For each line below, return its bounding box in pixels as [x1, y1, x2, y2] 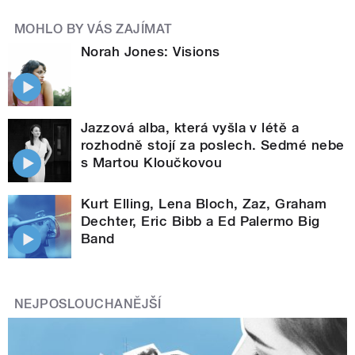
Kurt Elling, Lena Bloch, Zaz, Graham [81, 195, 327, 212]
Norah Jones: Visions [81, 43, 220, 59]
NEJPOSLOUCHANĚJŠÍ [14, 296, 162, 311]
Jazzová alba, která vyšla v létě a [81, 119, 300, 136]
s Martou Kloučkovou [81, 154, 223, 170]
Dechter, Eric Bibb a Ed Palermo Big [81, 212, 320, 229]
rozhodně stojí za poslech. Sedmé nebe [81, 136, 345, 153]
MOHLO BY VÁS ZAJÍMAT [14, 21, 173, 36]
